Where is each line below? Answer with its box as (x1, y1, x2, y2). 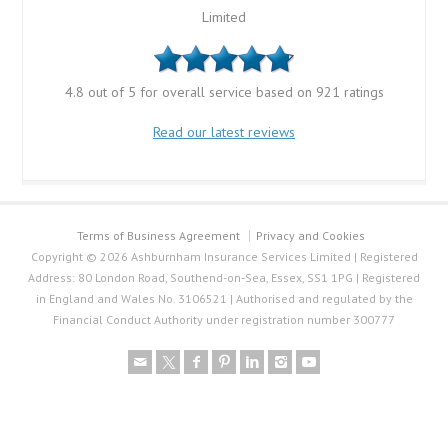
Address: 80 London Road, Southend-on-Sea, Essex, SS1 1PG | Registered (28, 269, 420, 285)
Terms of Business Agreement (77, 227, 240, 243)
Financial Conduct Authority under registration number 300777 (53, 311, 395, 327)
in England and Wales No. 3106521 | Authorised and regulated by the (35, 290, 413, 306)
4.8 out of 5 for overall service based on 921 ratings (64, 82, 384, 101)
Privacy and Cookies (256, 227, 365, 243)
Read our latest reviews (153, 122, 295, 141)
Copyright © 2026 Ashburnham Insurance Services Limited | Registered (30, 248, 418, 264)
